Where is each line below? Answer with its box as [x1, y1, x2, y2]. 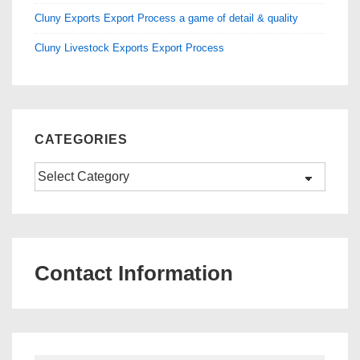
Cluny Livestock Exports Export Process [35, 41, 224, 54]
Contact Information [35, 261, 233, 286]
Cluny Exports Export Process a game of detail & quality [35, 11, 298, 24]
